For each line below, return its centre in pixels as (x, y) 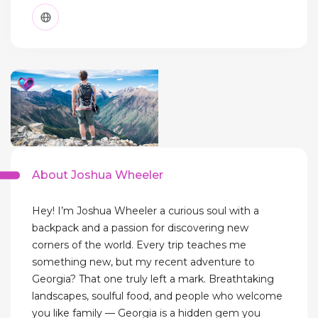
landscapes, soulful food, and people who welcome (157, 296)
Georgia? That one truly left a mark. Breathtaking (153, 279)
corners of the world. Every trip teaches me (139, 245)
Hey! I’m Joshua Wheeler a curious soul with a (146, 211)
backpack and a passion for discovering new (140, 228)
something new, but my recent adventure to (143, 262)
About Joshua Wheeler (98, 175)
